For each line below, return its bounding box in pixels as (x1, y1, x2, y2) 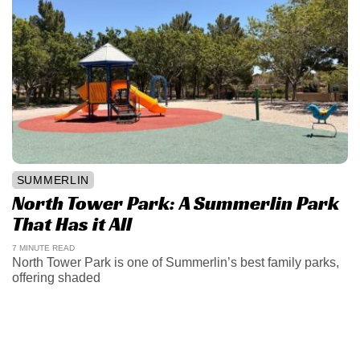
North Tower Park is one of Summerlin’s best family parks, (11, 256, 339, 270)
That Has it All (11, 212, 132, 237)
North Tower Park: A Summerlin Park (11, 191, 339, 216)
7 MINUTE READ (11, 243, 75, 252)
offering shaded (11, 271, 100, 285)
